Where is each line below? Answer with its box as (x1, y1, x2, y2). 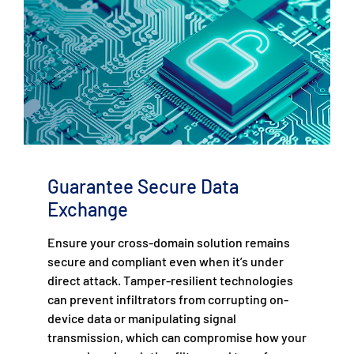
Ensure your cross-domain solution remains (47, 234, 290, 250)
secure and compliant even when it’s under (47, 253, 284, 269)
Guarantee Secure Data (47, 174, 239, 198)
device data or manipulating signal (47, 310, 236, 326)
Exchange (47, 197, 128, 220)
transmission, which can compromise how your (47, 329, 307, 345)
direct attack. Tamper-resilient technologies (47, 272, 293, 288)
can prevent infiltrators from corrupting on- (47, 291, 288, 307)
